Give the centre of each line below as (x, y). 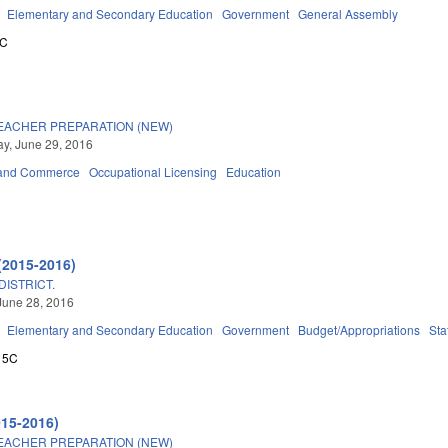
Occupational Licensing (153, 171)
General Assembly (348, 13)
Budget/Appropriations (359, 329)
